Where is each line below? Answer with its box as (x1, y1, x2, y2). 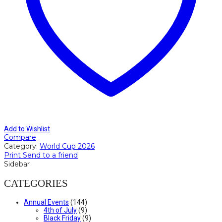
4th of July (44, 206, 77, 214)
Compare (4, 133, 36, 142)
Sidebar (4, 160, 30, 169)
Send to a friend (23, 151, 78, 160)
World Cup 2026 (40, 142, 95, 151)
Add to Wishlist (4, 125, 50, 133)
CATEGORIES (4, 177, 68, 189)
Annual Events (24, 198, 69, 206)
